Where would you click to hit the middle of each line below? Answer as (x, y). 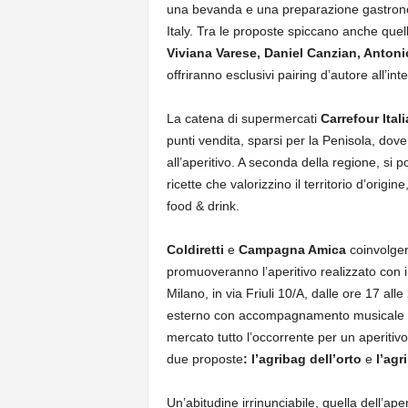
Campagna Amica (292, 250)
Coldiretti (195, 250)
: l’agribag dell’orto (302, 359)
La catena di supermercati (243, 118)
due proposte (204, 359)
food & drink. (204, 206)
